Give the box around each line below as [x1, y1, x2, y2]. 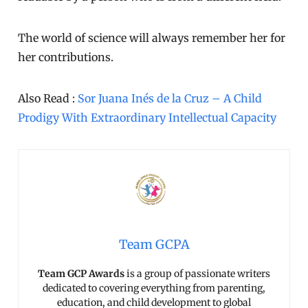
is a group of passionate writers [124, 267, 270, 280]
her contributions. [18, 50, 114, 65]
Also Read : [18, 91, 78, 106]
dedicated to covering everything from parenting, [43, 282, 265, 294]
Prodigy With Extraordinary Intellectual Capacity [18, 111, 277, 125]
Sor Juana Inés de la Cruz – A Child [78, 91, 263, 106]
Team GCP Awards [38, 267, 124, 280]
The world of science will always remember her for [18, 31, 286, 45]
